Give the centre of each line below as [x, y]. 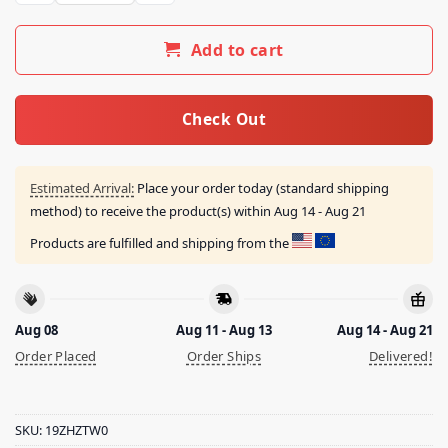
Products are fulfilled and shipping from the [161, 242]
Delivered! [401, 356]
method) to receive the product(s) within [152, 210]
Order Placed [56, 356]
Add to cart [237, 50]
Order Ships [224, 356]
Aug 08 [36, 330]
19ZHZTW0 [76, 429]
